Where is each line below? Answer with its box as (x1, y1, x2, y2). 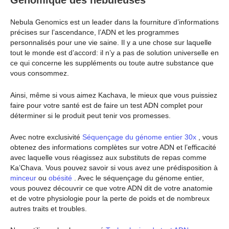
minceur (10, 173, 36, 182)
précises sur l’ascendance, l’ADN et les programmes (10, 28, 179, 37)
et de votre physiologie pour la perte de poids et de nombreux (10, 194, 210, 202)
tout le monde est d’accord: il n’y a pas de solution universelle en (10, 49, 219, 57)
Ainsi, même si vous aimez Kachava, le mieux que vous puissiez (10, 90, 217, 99)
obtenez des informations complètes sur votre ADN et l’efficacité (10, 143, 216, 151)
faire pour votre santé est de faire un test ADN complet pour (10, 101, 203, 109)
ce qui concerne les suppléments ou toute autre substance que (10, 59, 214, 67)
